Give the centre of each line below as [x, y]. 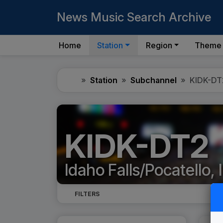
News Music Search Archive [134, 17]
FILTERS [87, 194]
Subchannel [154, 80]
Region [159, 45]
